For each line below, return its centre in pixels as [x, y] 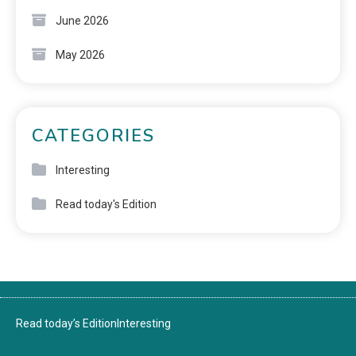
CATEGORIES [93, 136]
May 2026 [80, 55]
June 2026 [82, 21]
